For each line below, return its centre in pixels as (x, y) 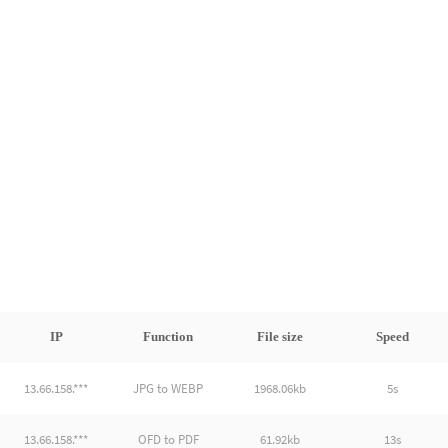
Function (168, 336)
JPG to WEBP (168, 388)
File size (280, 336)
